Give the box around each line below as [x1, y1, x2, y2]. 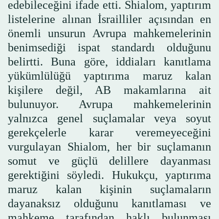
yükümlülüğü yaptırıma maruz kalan [8, 69, 211, 82]
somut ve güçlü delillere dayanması [8, 154, 211, 167]
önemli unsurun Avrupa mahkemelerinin [8, 26, 211, 40]
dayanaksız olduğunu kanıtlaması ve [8, 197, 211, 210]
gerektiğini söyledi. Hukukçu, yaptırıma [8, 168, 211, 181]
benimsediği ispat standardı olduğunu [8, 41, 211, 54]
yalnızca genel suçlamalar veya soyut [8, 111, 211, 125]
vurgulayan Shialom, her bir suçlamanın [8, 140, 211, 153]
